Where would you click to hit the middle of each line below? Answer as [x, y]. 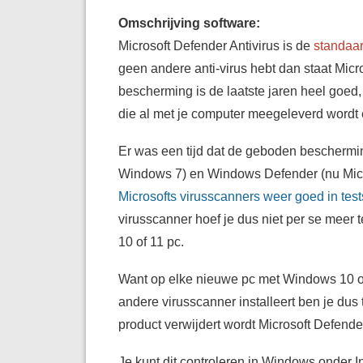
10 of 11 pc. [151, 242]
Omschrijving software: [190, 23]
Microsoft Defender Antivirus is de [216, 46]
